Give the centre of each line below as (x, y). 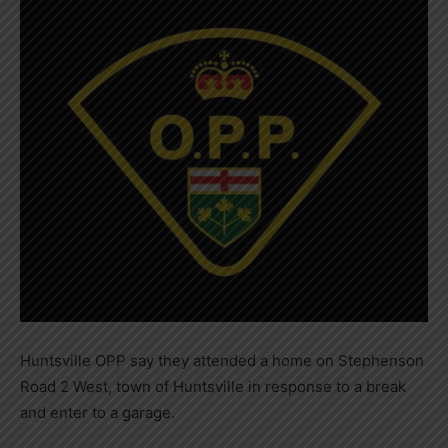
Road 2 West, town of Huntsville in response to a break (213, 386)
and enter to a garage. (97, 412)
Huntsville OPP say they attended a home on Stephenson (222, 360)
